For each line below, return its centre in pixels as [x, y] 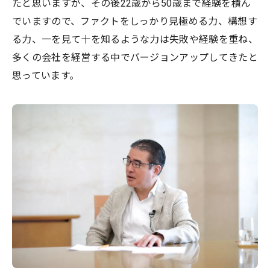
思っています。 [46, 76]
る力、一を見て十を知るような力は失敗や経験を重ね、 [135, 40]
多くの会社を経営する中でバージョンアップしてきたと [135, 58]
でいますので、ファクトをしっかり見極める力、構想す [135, 22]
